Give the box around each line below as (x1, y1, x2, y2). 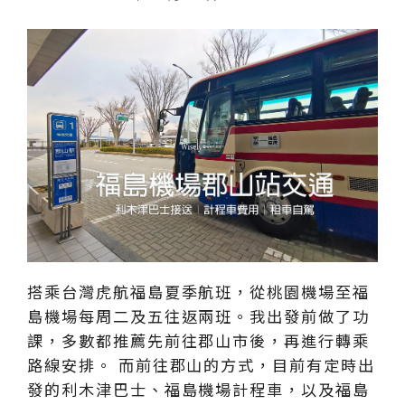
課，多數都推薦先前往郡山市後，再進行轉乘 (27, 328, 371, 352)
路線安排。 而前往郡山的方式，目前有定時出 (27, 353, 375, 376)
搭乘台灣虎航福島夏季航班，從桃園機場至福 (27, 279, 371, 303)
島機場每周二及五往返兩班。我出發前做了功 (27, 304, 371, 327)
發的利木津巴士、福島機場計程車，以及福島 (27, 377, 371, 400)
